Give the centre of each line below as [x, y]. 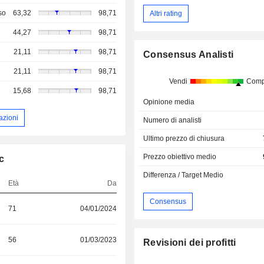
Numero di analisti [173, 121]
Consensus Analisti [189, 55]
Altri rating [166, 13]
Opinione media [169, 102]
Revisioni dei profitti [190, 243]
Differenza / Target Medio [184, 175]
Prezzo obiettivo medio [180, 157]
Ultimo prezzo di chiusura [184, 139]
